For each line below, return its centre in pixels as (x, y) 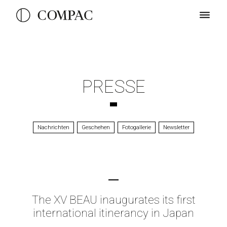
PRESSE (113, 87)
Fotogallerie (136, 127)
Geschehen (96, 127)
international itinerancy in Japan (113, 213)
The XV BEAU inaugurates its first (113, 200)
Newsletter (176, 127)
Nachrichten (53, 127)
